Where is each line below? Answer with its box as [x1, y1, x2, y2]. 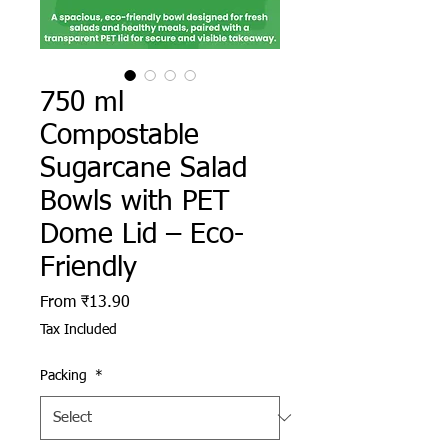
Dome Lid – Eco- [40, 220, 244, 249]
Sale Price [129, 292, 197, 309]
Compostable [40, 121, 199, 150]
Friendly [40, 253, 137, 282]
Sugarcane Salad [40, 154, 247, 183]
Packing [40, 368, 91, 383]
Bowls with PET [40, 187, 229, 216]
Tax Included [40, 322, 117, 337]
